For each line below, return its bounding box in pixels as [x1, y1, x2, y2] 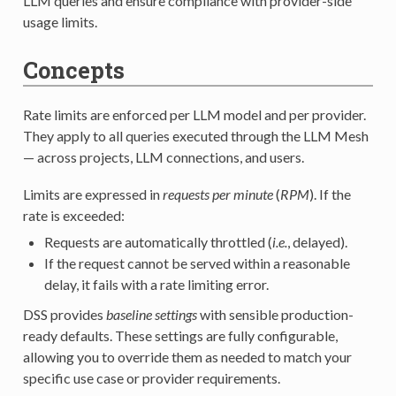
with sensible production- [196, 305, 354, 323]
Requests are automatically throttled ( [43, 232, 272, 250]
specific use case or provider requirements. [22, 369, 280, 386]
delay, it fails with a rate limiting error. [43, 275, 269, 293]
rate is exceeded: [22, 206, 125, 224]
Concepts [22, 54, 125, 85]
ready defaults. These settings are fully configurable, [22, 326, 338, 344]
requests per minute [162, 185, 273, 202]
